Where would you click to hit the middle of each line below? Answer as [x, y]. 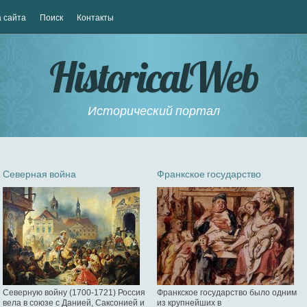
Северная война [39, 174]
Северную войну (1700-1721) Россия [74, 293]
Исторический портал [153, 111]
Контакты [95, 18]
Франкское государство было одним [227, 293]
